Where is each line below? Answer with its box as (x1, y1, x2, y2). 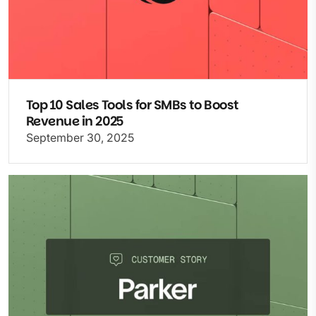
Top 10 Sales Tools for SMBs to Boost (26, 96, 239, 114)
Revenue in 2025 (26, 112, 124, 130)
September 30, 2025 (26, 130, 134, 145)
